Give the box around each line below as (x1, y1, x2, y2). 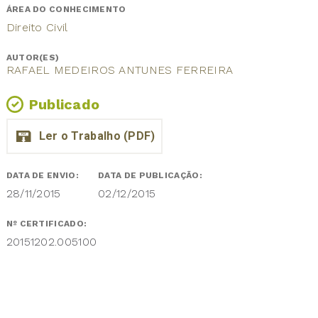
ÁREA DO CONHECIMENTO (6, 4, 128, 14)
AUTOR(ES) (6, 52, 62, 62)
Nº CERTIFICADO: (6, 218, 89, 229)
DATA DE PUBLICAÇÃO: (98, 170, 205, 180)
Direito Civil (6, 20, 68, 34)
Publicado (28, 95, 100, 113)
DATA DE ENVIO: (6, 170, 82, 180)
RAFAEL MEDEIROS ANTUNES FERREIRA (6, 62, 234, 77)
